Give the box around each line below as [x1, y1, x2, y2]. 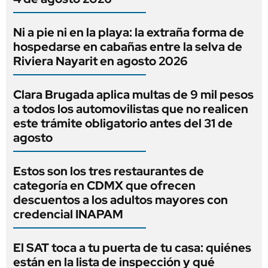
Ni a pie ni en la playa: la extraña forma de [13, 24, 244, 40]
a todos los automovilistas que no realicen [13, 100, 248, 117]
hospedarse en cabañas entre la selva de [13, 38, 242, 54]
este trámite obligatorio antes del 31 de [13, 115, 233, 131]
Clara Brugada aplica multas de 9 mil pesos [13, 86, 254, 102]
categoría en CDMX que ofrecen [13, 177, 196, 193]
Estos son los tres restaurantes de [13, 163, 204, 179]
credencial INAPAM [13, 206, 123, 222]
